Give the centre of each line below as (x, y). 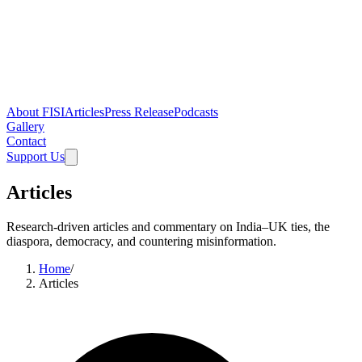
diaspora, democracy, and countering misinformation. (141, 241)
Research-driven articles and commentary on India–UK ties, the (168, 226)
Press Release (139, 112)
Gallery (25, 126)
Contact (26, 141)
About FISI (36, 112)
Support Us (36, 156)
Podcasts (196, 112)
